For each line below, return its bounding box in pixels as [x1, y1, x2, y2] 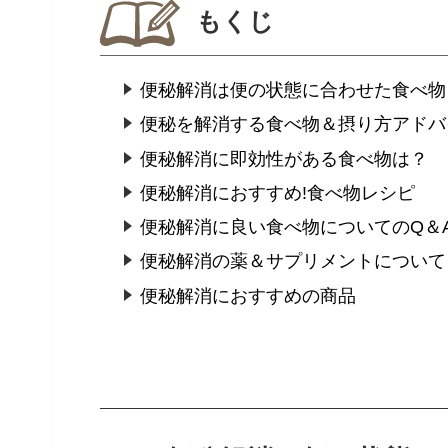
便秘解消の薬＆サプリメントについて [139, 251, 446, 272]
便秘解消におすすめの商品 [139, 285, 356, 306]
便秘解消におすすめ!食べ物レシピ [139, 182, 415, 203]
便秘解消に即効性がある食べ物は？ [139, 148, 428, 169]
